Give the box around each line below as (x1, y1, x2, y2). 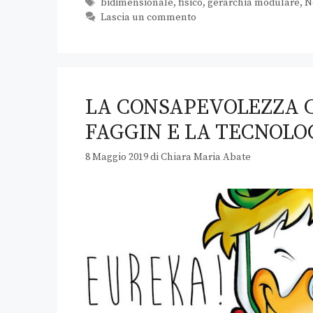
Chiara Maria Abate (161, 151, 251, 164)
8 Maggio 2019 (85, 151, 148, 164)
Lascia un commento (100, 11, 196, 24)
